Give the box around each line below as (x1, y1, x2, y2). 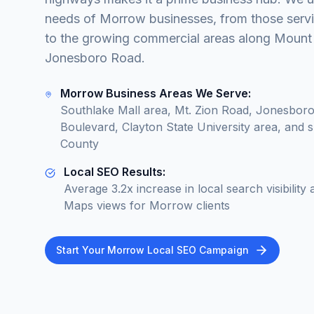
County (60, 137, 99, 151)
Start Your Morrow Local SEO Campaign (56, 244, 249, 256)
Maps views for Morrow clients (63, 198, 230, 212)
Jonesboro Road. (45, 50, 145, 65)
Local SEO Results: (63, 165, 165, 179)
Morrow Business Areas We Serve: (60, 86, 251, 100)
